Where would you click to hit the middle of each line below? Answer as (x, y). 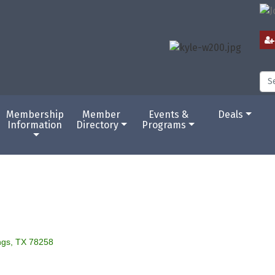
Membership (35, 114)
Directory (98, 125)
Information (35, 125)
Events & (168, 114)
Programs (164, 125)
